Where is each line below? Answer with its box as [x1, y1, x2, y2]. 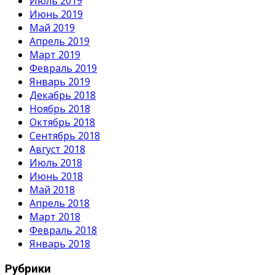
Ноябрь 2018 [29, 102, 90, 116]
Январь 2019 [29, 75, 90, 89]
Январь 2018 [29, 237, 90, 251]
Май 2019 [29, 21, 75, 35]
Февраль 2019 [29, 61, 97, 76]
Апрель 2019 [29, 34, 90, 48]
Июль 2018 [29, 156, 82, 170]
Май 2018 [29, 183, 75, 197]
